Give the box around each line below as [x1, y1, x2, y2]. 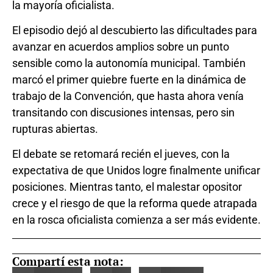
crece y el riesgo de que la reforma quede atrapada [12, 197, 257, 210]
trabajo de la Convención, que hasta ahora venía [12, 89, 244, 102]
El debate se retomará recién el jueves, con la [12, 147, 230, 161]
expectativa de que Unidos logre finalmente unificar [12, 164, 260, 177]
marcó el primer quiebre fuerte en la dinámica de [12, 73, 246, 86]
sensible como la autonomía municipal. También [12, 56, 246, 69]
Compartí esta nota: [12, 253, 124, 269]
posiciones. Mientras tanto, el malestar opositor [12, 180, 242, 194]
